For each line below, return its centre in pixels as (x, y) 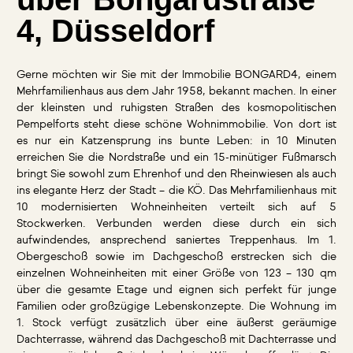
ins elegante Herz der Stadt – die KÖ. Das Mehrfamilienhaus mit (176, 191)
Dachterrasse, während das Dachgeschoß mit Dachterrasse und (176, 340)
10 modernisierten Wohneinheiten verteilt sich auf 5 (176, 208)
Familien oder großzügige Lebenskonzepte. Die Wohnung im (176, 307)
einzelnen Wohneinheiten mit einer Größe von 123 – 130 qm (176, 274)
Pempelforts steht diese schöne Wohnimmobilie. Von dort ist (176, 125)
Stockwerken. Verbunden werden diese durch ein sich (176, 224)
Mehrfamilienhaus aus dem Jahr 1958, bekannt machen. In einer (176, 92)
